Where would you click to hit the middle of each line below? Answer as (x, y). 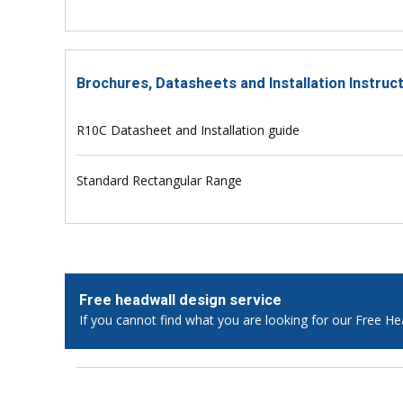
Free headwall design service (180, 300)
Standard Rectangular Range (160, 180)
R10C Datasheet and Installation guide (188, 130)
